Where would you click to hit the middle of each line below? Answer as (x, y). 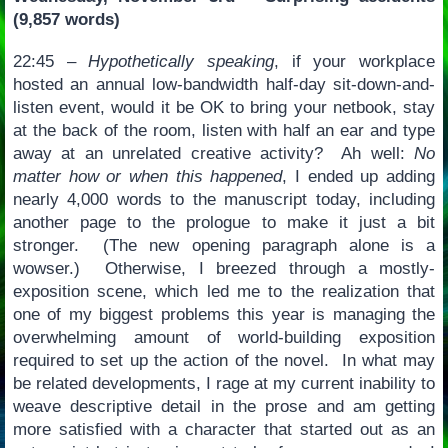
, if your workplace (355, 61)
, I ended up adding (359, 176)
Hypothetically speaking (181, 61)
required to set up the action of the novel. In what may (224, 360)
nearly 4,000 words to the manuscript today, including (224, 199)
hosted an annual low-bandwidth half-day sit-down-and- (224, 84)
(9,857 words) (66, 20)
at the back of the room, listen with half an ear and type (224, 130)
